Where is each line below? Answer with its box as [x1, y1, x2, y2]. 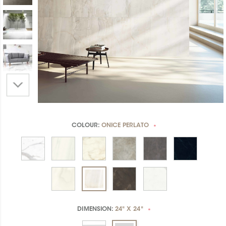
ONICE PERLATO [101, 123, 149, 129]
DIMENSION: [77, 206, 116, 213]
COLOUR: [72, 123, 101, 129]
